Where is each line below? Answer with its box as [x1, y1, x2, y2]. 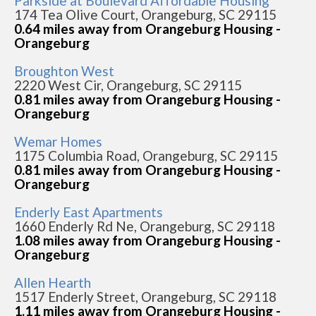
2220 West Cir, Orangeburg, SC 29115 [14, 77, 242, 93]
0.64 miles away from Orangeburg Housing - [14, 20, 281, 37]
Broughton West [14, 63, 114, 79]
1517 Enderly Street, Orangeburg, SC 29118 [14, 288, 276, 305]
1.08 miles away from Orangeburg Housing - [14, 232, 281, 248]
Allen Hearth [14, 274, 91, 291]
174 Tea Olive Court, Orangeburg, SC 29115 [14, 6, 276, 23]
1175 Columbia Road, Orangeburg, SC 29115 [14, 147, 278, 164]
